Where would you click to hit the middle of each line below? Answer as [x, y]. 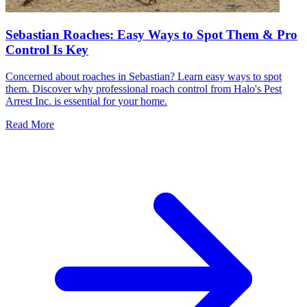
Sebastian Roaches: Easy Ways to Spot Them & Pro [151, 35]
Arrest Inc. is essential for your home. [86, 101]
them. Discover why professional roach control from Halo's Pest [144, 89]
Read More [30, 125]
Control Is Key [47, 50]
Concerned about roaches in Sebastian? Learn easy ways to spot [144, 77]
